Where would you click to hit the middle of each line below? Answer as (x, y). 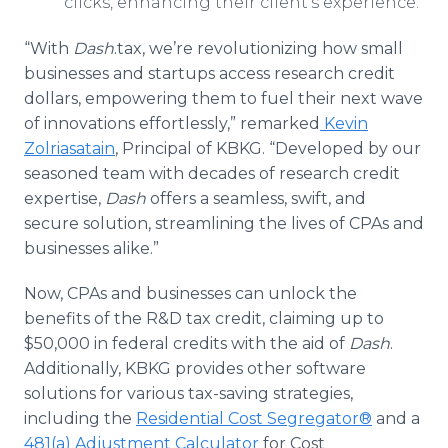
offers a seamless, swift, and (256, 198)
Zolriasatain (69, 148)
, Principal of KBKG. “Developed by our (268, 148)
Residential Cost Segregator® (254, 418)
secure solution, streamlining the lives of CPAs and (224, 223)
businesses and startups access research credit (209, 73)
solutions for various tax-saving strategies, (188, 393)
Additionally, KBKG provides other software (195, 368)
